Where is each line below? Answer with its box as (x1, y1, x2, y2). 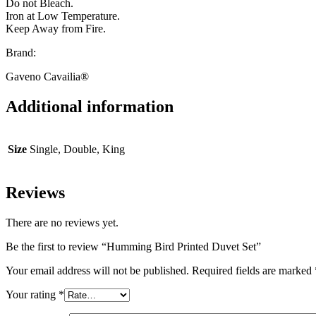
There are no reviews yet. (6, 217, 119, 229)
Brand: (6, 46, 36, 59)
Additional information (6, 97, 174, 116)
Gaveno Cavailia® (6, 70, 89, 83)
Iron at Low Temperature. (6, 9, 120, 22)
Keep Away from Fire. (6, 22, 106, 35)
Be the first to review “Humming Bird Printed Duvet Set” (6, 241, 261, 253)
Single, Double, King (30, 143, 125, 156)
